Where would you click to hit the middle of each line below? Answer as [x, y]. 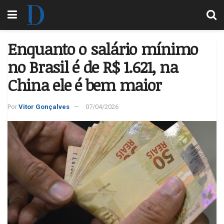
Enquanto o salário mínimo [103, 49]
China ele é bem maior [85, 85]
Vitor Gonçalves [44, 106]
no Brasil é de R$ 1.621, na [93, 67]
